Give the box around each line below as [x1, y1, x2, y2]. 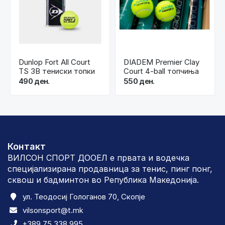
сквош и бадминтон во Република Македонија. [8, 175, 199, 185]
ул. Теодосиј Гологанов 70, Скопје [23, 192, 145, 202]
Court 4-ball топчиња [124, 66, 199, 76]
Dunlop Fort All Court [19, 57, 90, 67]
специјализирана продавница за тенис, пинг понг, [8, 164, 212, 174]
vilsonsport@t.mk [23, 205, 83, 215]
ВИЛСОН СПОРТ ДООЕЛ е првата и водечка [8, 153, 189, 163]
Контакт [8, 141, 46, 152]
